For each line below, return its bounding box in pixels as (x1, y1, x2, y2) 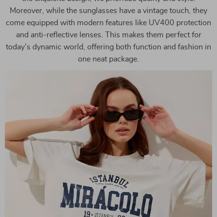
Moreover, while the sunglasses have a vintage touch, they (10, 6, 207, 15)
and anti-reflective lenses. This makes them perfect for (15, 31, 201, 39)
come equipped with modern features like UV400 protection (6, 18, 211, 27)
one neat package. (78, 55, 139, 63)
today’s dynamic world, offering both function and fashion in (6, 43, 211, 51)
